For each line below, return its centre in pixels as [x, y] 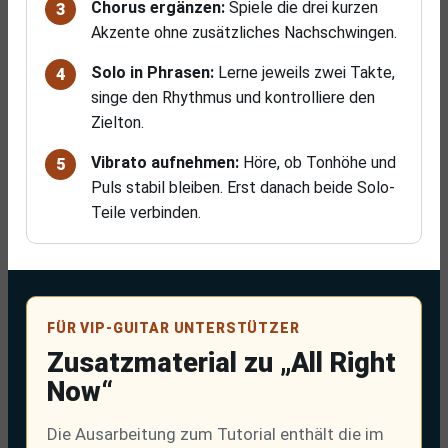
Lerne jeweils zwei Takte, [304, 72]
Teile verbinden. [146, 212]
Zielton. [117, 122]
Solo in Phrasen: [152, 72]
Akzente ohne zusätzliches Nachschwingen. [244, 32]
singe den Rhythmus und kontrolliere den [233, 97]
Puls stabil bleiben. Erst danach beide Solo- [243, 187]
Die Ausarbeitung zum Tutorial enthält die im [215, 434]
